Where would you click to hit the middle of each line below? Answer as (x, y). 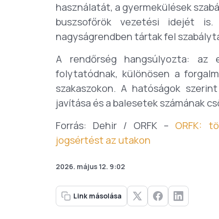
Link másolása (98, 196)
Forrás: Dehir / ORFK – (116, 125)
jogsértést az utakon (103, 140)
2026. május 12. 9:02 (90, 166)
